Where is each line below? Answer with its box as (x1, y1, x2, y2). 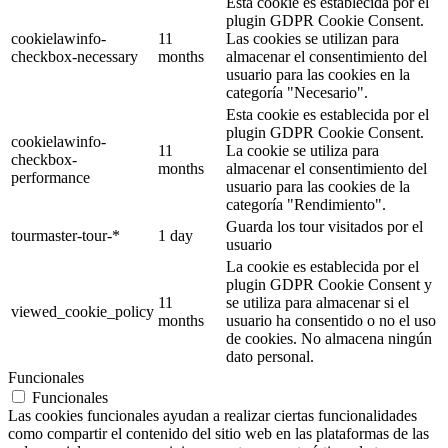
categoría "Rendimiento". (226, 195, 386, 213)
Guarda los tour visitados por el (226, 217, 423, 235)
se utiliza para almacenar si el (226, 293, 409, 311)
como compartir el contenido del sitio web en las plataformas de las (8, 424, 429, 442)
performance (11, 168, 90, 186)
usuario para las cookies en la (226, 65, 410, 83)
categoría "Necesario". (226, 83, 368, 101)
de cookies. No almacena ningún (226, 329, 432, 347)
